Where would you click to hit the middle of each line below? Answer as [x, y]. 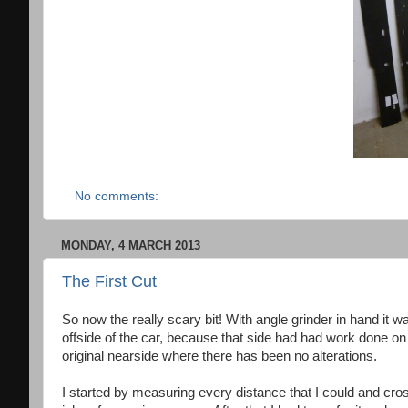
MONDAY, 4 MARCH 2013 [131, 245]
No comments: [118, 196]
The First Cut [109, 282]
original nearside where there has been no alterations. [219, 356]
